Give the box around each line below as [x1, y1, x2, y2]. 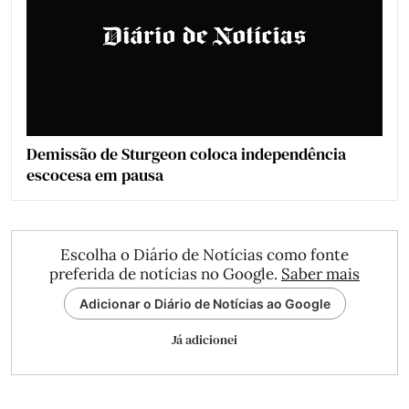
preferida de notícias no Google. [49, 264, 281, 285]
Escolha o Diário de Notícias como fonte [60, 245, 349, 266]
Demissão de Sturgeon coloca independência [26, 142, 346, 166]
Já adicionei [172, 330, 237, 350]
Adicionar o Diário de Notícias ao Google [79, 296, 330, 312]
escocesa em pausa [26, 163, 163, 187]
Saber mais [281, 264, 360, 285]
